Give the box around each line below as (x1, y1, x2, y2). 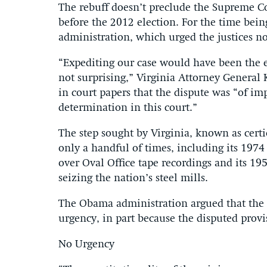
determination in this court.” (58, 103, 197, 113)
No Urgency (58, 239, 114, 250)
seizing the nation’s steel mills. (58, 173, 208, 184)
